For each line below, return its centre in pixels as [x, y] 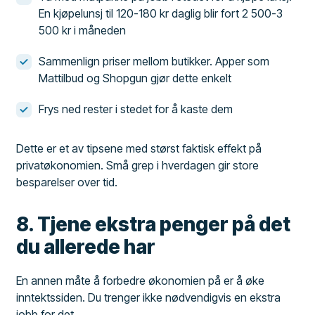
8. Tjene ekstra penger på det [154, 224]
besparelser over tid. [67, 182]
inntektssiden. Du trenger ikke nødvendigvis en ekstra [149, 297]
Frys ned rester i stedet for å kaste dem [136, 109]
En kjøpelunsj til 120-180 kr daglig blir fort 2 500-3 [161, 13]
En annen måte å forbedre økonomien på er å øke [141, 280]
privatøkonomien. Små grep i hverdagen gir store [138, 165]
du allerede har [86, 246]
